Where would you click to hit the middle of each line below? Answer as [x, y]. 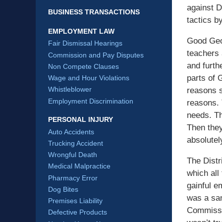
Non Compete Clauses [83, 66]
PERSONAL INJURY [81, 119]
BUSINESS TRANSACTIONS [94, 12]
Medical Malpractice [79, 166]
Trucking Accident [76, 143]
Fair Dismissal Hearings [85, 43]
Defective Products [78, 212]
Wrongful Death [73, 155]
